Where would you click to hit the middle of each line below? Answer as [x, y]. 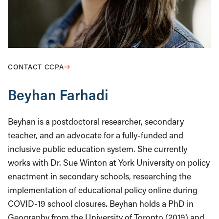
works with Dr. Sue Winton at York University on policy [109, 163]
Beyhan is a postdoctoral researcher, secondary [96, 121]
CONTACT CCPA [36, 67]
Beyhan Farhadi [58, 95]
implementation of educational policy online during [103, 190]
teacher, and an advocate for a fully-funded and [96, 135]
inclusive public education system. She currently [98, 149]
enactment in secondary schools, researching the [99, 176]
